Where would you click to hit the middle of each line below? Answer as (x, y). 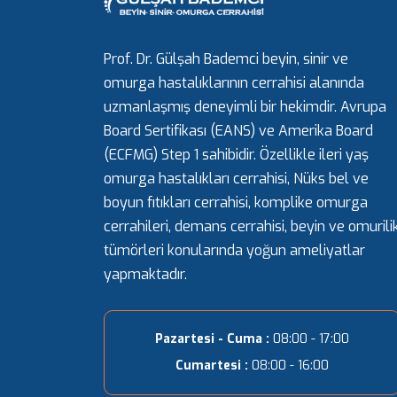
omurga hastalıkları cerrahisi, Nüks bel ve (236, 179)
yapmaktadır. (145, 274)
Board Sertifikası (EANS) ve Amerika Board (238, 131)
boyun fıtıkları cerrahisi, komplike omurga (236, 202)
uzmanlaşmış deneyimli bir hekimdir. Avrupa (245, 107)
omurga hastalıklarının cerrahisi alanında (234, 83)
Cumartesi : (212, 366)
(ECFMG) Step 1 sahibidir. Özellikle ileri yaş (236, 155)
